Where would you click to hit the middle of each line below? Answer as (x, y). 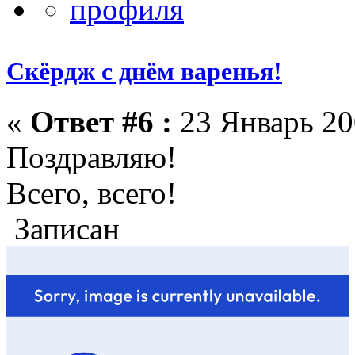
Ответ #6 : (101, 122)
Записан (63, 229)
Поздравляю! (92, 158)
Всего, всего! (92, 193)
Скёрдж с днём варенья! (144, 72)
